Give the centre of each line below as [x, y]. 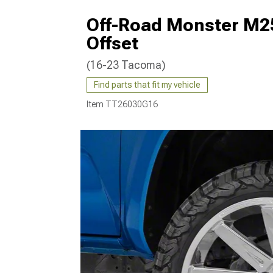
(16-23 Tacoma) [126, 65]
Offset [112, 43]
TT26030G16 [132, 104]
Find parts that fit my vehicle [147, 85]
